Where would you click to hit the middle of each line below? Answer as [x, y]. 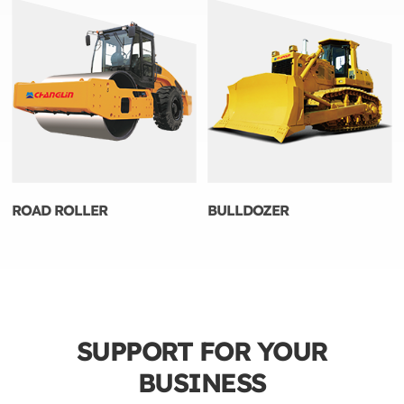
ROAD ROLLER [60, 210]
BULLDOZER [248, 210]
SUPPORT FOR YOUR [202, 350]
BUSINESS [202, 382]
